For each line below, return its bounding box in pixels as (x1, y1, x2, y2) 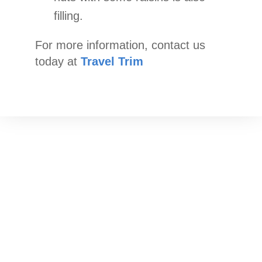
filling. (54, 9, 83, 23)
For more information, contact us (35, 39, 205, 52)
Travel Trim (81, 55, 143, 68)
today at (35, 55, 81, 68)
